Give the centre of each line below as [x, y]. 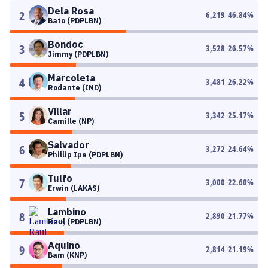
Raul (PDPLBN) [74, 222]
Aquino [64, 245]
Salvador [68, 145]
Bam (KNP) [67, 255]
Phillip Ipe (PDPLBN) [85, 155]
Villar [60, 111]
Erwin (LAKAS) [74, 188]
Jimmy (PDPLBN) [78, 54]
